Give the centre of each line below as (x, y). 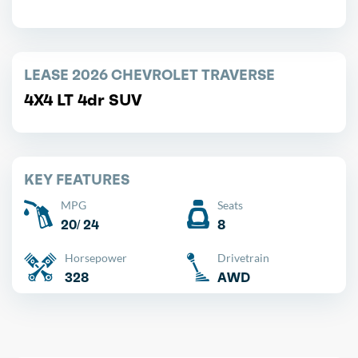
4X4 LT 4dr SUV (83, 99)
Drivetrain (243, 257)
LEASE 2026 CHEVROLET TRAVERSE (149, 74)
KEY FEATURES (77, 179)
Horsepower (96, 257)
